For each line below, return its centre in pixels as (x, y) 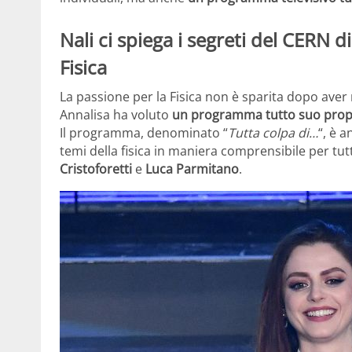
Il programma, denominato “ (144, 133)
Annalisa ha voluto (116, 115)
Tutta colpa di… (273, 133)
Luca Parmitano (192, 169)
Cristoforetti (96, 169)
